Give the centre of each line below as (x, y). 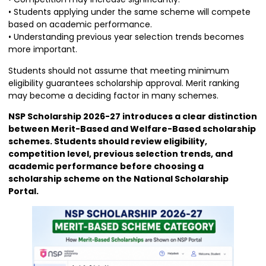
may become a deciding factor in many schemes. (113, 95)
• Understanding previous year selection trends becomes (126, 37)
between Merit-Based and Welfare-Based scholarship (132, 129)
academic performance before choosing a (106, 166)
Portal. (23, 191)
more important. (43, 50)
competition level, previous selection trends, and (121, 153)
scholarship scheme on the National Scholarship (118, 178)
